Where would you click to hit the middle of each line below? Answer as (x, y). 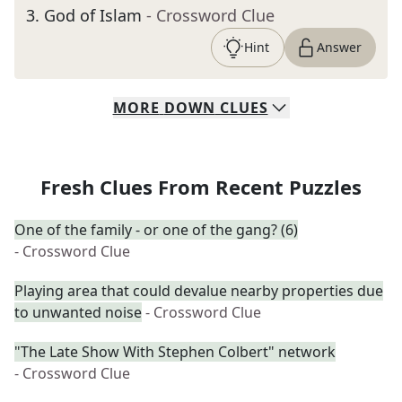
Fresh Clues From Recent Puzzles (201, 187)
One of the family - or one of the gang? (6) (156, 230)
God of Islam (93, 15)
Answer (339, 47)
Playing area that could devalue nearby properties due (199, 291)
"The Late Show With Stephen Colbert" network (175, 352)
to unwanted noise (78, 312)
